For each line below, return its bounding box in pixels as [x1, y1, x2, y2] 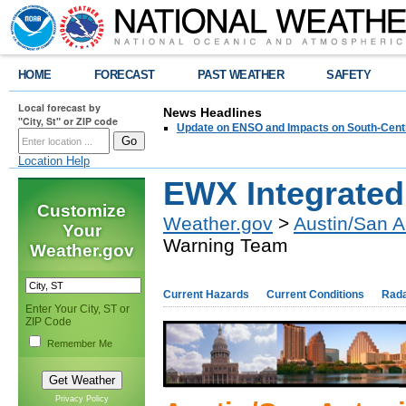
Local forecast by [18, 101, 101, 114]
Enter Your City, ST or [25, 303, 130, 315]
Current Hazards [163, 288, 249, 301]
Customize [37, 201, 126, 220]
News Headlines [163, 105, 262, 120]
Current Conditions [266, 288, 364, 301]
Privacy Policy [54, 394, 109, 403]
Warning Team [163, 235, 288, 256]
